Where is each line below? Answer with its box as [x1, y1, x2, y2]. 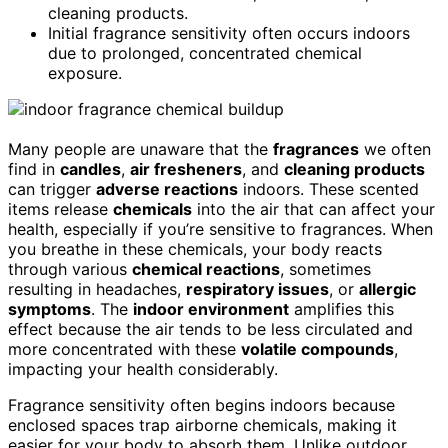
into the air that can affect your [192, 198, 435, 219]
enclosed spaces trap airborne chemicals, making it [8, 414, 397, 435]
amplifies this [289, 298, 394, 319]
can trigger [8, 178, 96, 199]
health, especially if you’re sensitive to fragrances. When [8, 218, 433, 239]
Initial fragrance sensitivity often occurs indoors [48, 22, 410, 43]
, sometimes [280, 258, 371, 279]
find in [8, 158, 60, 179]
